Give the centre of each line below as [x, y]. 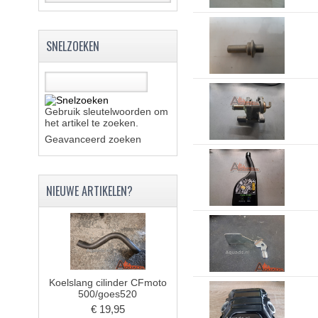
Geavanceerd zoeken [93, 139]
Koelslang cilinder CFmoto [108, 283]
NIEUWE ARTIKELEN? [89, 191]
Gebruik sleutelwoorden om [106, 111]
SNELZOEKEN [72, 46]
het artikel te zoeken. [91, 123]
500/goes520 [108, 294]
